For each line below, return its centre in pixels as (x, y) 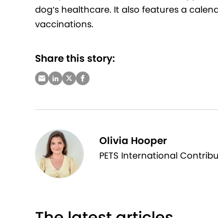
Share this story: (75, 59)
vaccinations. (65, 24)
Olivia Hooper (133, 140)
